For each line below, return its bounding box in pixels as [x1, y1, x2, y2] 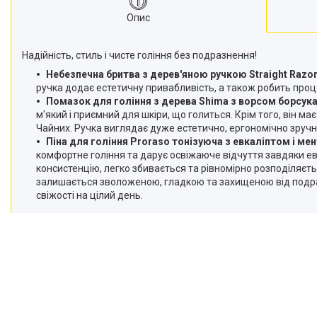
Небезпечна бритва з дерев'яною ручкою [46, 68, 247, 80]
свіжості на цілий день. [36, 189, 143, 201]
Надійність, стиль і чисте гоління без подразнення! [22, 49, 257, 61]
